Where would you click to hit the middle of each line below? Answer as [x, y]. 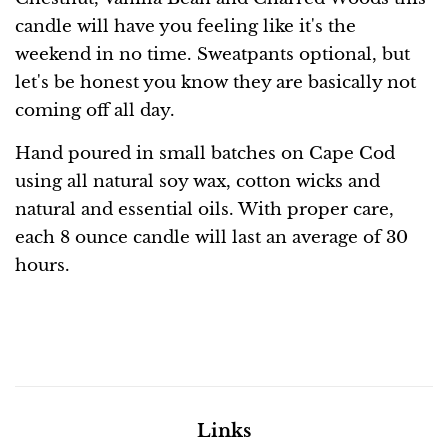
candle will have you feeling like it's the [185, 26]
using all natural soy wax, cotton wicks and [197, 181]
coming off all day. [95, 110]
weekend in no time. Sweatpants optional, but [212, 54]
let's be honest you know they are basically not [215, 82]
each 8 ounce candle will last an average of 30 [211, 237]
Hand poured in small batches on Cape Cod [205, 153]
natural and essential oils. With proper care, [204, 209]
